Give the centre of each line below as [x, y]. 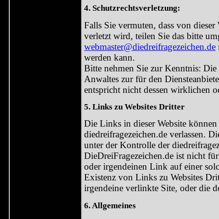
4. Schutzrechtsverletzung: [132, 8]
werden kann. [109, 57]
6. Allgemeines [110, 205]
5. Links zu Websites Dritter [134, 106]
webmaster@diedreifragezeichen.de [150, 46]
